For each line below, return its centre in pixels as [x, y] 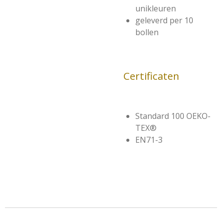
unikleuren [156, 8]
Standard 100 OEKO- [173, 116]
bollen [147, 32]
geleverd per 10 [164, 20]
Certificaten [151, 76]
